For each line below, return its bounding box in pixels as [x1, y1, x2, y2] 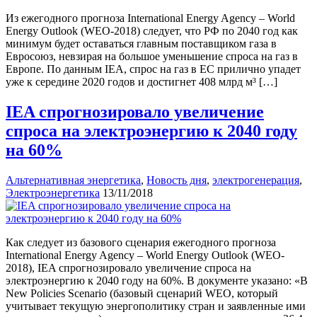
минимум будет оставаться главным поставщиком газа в [6, 38, 277, 50]
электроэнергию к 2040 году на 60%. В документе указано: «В [6, 275, 308, 287]
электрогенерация [212, 174, 299, 187]
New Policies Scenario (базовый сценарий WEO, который [6, 287, 278, 300]
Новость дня [146, 174, 207, 187]
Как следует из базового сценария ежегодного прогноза [6, 236, 276, 249]
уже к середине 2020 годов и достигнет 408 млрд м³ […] [6, 76, 277, 88]
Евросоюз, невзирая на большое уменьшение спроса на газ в [6, 50, 298, 63]
